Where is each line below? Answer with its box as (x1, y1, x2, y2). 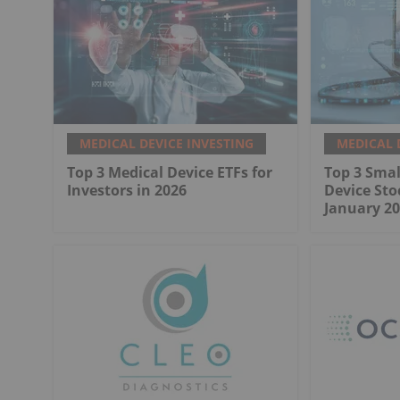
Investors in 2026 (67, 180, 187, 200)
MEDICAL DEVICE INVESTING (79, 135, 254, 152)
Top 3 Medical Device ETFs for (67, 162, 272, 182)
